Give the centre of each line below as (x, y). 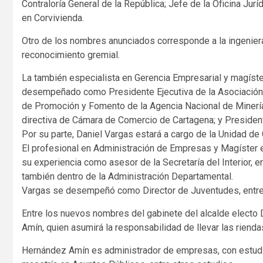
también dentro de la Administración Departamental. (127, 176)
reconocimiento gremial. (71, 55)
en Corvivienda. (53, 18)
